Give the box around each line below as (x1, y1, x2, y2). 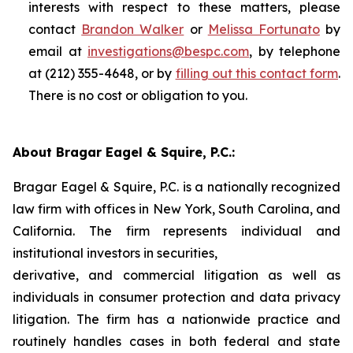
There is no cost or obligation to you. (28, 87, 247, 103)
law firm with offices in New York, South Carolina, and (13, 201, 340, 217)
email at (28, 43, 87, 59)
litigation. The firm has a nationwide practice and (13, 311, 340, 327)
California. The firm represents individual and (13, 223, 340, 239)
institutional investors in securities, (13, 245, 217, 261)
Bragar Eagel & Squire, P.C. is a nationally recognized (13, 179, 340, 195)
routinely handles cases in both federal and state (13, 333, 340, 349)
